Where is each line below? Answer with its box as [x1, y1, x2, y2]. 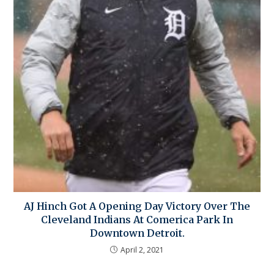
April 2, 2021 [120, 244, 164, 255]
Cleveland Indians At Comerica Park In [41, 213, 233, 226]
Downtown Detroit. [89, 226, 185, 239]
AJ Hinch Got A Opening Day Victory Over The [24, 199, 250, 212]
